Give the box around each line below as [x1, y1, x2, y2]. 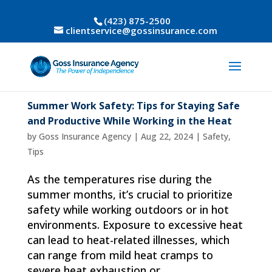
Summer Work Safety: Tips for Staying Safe [27, 99, 240, 112]
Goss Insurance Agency [38, 131, 131, 142]
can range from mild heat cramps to [27, 248, 213, 262]
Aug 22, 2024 [140, 131, 193, 142]
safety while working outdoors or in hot [27, 202, 229, 217]
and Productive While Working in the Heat [27, 114, 232, 127]
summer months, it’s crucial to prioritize [27, 187, 233, 202]
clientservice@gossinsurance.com [66, 24, 218, 37]
